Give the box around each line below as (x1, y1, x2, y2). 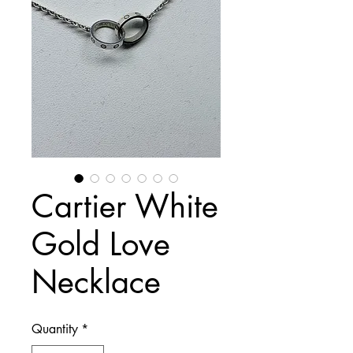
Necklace (32, 262, 161, 303)
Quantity (32, 321, 78, 337)
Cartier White (32, 186, 218, 227)
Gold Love (32, 224, 170, 265)
